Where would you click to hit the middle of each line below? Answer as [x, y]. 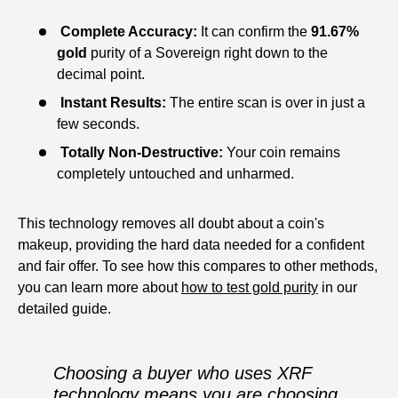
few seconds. [98, 124]
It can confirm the [254, 32]
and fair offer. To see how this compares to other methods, [198, 267]
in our [338, 288]
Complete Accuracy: [129, 32]
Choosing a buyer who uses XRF [183, 374]
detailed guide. [64, 309]
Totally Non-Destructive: [142, 153]
